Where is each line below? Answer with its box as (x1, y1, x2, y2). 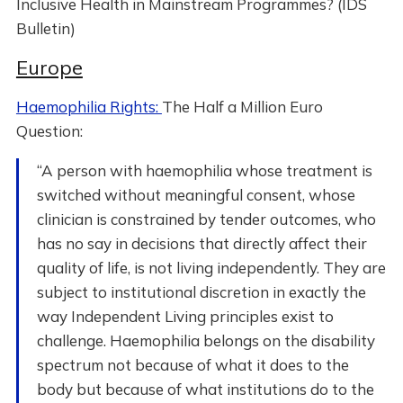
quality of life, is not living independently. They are (36, 258, 386, 277)
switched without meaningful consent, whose (36, 185, 355, 204)
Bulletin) (15, 19, 76, 38)
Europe (15, 55, 83, 80)
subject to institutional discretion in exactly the (36, 282, 366, 301)
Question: (15, 121, 83, 140)
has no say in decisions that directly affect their (36, 234, 367, 253)
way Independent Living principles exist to (36, 307, 334, 326)
